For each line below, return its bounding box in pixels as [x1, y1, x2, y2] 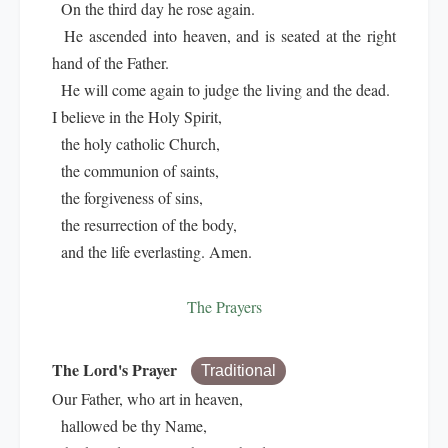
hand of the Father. [52, 52, 169, 73]
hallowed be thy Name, [52, 415, 207, 436]
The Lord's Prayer [52, 358, 177, 381]
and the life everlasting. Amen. [52, 241, 252, 262]
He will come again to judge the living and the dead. [52, 79, 390, 100]
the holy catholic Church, [52, 133, 220, 154]
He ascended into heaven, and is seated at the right [52, 25, 396, 46]
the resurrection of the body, [52, 214, 237, 235]
